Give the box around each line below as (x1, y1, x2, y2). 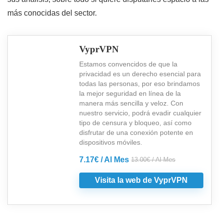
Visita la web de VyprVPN (95, 175, 188, 184)
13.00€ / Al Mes (131, 155, 175, 163)
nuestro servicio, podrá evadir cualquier (79, 109, 201, 117)
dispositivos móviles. (79, 138, 142, 146)
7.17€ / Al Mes (79, 155, 129, 164)
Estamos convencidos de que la (79, 60, 177, 68)
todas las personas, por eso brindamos (79, 79, 200, 88)
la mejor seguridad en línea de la (79, 89, 181, 97)
